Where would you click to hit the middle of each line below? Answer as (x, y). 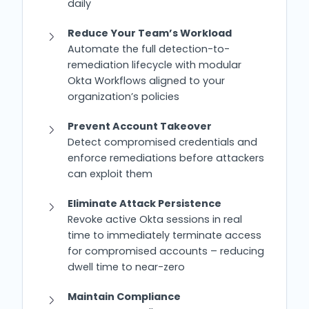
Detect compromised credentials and (162, 142)
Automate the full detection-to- (148, 49)
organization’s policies (123, 96)
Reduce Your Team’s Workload (149, 33)
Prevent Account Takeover (139, 126)
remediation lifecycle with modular (154, 64)
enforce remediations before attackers (166, 158)
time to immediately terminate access (164, 235)
